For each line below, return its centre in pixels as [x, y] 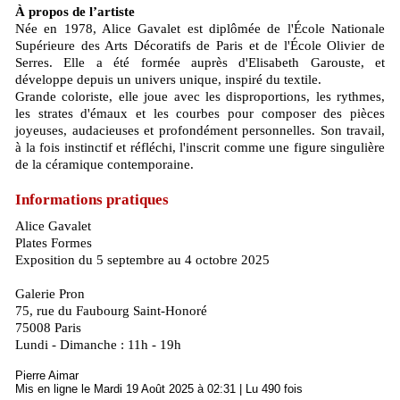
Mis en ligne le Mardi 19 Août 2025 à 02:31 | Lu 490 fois [159, 388]
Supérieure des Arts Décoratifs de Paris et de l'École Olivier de [200, 45]
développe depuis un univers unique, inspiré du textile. [168, 79]
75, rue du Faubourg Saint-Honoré [111, 310]
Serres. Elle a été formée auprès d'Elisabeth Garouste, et [200, 62]
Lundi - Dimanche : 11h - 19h [98, 344]
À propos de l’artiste [75, 11]
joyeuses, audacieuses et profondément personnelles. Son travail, [200, 130]
